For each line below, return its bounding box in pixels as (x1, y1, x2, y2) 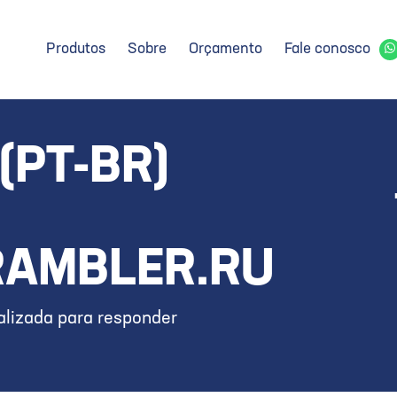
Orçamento (189, 42, 262, 57)
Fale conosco (284, 42, 370, 57)
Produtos (46, 42, 105, 57)
